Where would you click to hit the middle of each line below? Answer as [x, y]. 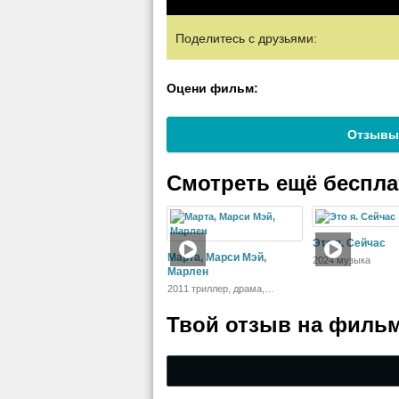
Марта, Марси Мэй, [217, 257]
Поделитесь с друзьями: [246, 38]
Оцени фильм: [212, 88]
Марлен [188, 272]
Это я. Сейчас [350, 243]
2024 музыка [342, 260]
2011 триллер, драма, [216, 289]
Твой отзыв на [248, 325]
